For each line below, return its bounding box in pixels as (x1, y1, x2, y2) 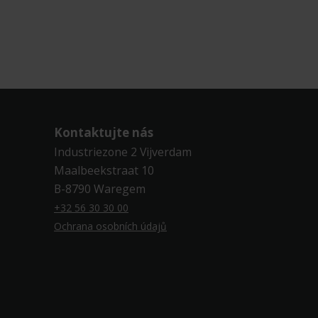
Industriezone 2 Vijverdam (54, 143, 192, 160)
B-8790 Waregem (54, 180, 146, 197)
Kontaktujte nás (54, 124, 153, 141)
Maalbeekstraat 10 (54, 162, 154, 178)
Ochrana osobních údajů (54, 219, 167, 233)
